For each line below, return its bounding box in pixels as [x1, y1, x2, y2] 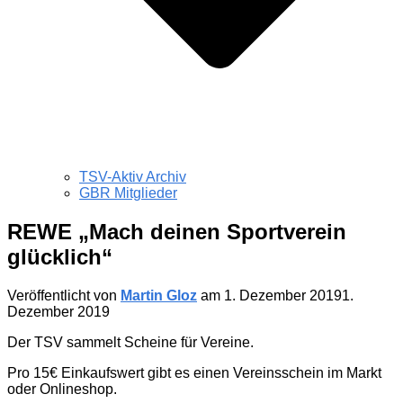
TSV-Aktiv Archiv [79, 169, 186, 185]
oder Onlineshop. [7, 381, 117, 397]
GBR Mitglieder [79, 185, 177, 201]
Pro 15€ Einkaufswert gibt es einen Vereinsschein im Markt [7, 364, 381, 381]
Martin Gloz [121, 287, 197, 303]
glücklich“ [7, 245, 112, 270]
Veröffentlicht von [7, 287, 121, 303]
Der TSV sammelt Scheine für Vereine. [7, 334, 254, 350]
